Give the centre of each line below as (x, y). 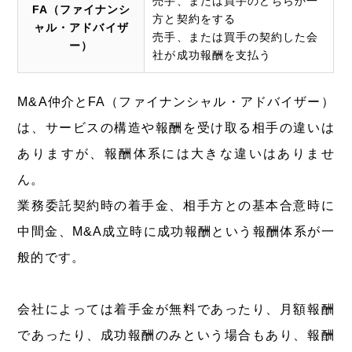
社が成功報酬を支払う (212, 55)
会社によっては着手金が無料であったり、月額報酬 (176, 309)
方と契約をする (194, 18)
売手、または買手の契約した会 (236, 37)
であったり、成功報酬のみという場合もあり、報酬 (176, 335)
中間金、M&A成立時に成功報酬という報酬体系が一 (176, 231)
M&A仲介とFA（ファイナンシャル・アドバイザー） (176, 101)
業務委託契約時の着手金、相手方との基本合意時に (176, 205)
